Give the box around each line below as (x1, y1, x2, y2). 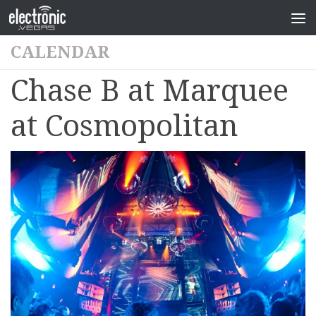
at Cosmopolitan (11, 109, 238, 143)
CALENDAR (11, 42, 109, 62)
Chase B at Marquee (11, 73, 288, 108)
